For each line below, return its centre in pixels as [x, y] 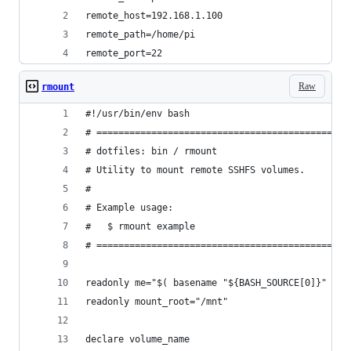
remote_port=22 [124, 53]
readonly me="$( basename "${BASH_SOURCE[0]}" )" [214, 283]
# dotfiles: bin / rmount [151, 151]
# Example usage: [129, 208]
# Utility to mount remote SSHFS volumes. [195, 170]
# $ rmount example [140, 226]
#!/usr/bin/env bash [138, 114]
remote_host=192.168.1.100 [154, 16]
